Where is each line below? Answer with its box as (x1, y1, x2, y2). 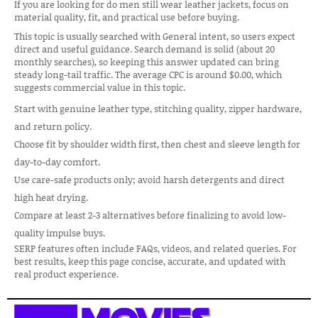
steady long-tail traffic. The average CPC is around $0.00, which (14, 68, 282, 81)
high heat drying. (14, 191, 88, 204)
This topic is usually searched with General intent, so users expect (14, 30, 295, 43)
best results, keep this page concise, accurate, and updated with (14, 255, 285, 268)
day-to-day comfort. (14, 155, 100, 168)
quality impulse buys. (14, 226, 105, 239)
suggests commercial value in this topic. (14, 81, 185, 94)
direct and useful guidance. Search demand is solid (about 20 (14, 43, 275, 55)
